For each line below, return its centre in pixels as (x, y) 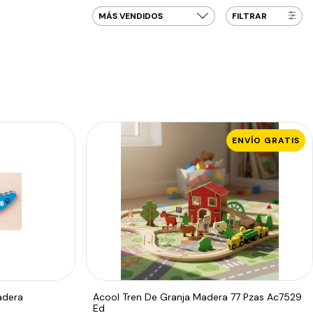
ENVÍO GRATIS (266, 140)
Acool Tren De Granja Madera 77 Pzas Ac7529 (198, 297)
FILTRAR (249, 16)
